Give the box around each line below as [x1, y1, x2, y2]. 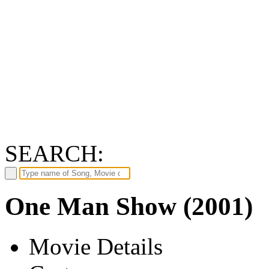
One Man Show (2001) [5, 192, 253, 220]
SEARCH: [5, 140, 104, 166]
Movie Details [29, 233, 163, 259]
